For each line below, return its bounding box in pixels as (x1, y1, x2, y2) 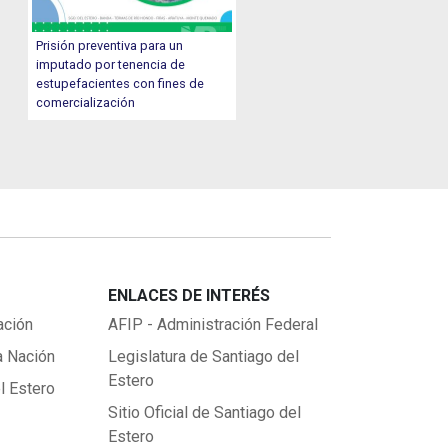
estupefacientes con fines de (36, 76, 205, 92)
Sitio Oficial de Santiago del (107, 403, 301, 423)
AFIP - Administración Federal (107, 315, 318, 335)
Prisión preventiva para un (36, 38, 184, 54)
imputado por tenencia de (36, 57, 186, 73)
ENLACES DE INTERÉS (107, 286, 270, 306)
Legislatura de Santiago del (107, 347, 299, 367)
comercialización (36, 95, 136, 111)
